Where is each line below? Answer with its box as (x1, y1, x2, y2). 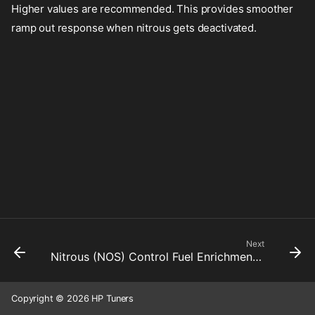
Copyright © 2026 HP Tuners (11, 293, 134, 304)
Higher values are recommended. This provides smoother (11, 2, 294, 16)
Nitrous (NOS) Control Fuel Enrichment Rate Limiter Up (252, 250, 262, 264)
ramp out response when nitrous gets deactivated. (11, 21, 257, 35)
